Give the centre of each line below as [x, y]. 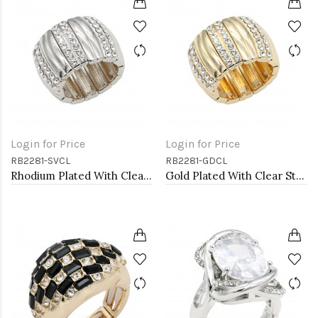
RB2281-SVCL [40, 161]
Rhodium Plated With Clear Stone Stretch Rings [148, 176]
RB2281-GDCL [196, 161]
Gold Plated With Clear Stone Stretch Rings [300, 176]
